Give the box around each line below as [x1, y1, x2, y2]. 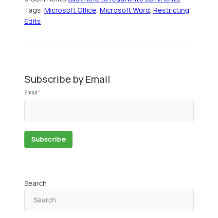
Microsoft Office [44, 5, 96, 15]
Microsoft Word [100, 5, 150, 15]
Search [24, 178, 47, 188]
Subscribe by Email [24, 72, 110, 86]
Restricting [153, 5, 189, 15]
